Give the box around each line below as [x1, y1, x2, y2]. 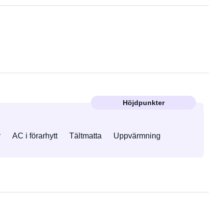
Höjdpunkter [122, 99, 165, 107]
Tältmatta [69, 132, 102, 140]
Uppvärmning [113, 132, 161, 140]
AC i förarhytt [12, 132, 57, 140]
